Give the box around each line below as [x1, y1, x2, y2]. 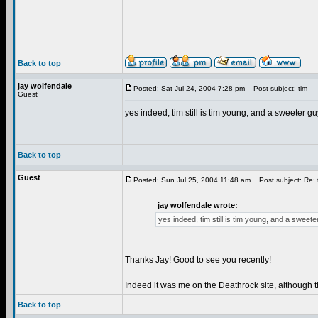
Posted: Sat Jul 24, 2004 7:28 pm [133, 84, 245, 92]
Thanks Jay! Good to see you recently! [125, 255, 271, 265]
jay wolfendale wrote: [158, 201, 238, 209]
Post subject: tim [247, 84, 307, 92]
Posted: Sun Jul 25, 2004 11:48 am [133, 176, 251, 184]
